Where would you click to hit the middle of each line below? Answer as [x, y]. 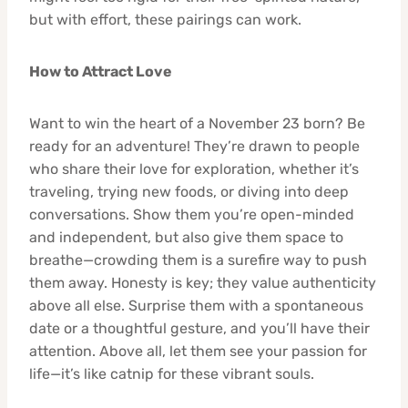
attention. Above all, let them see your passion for [198, 351]
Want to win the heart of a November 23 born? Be [197, 123]
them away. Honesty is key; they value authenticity [203, 282]
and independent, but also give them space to [186, 237]
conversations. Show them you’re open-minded [192, 214]
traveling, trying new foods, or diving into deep [189, 191]
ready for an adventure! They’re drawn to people [194, 146]
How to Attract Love [101, 71]
